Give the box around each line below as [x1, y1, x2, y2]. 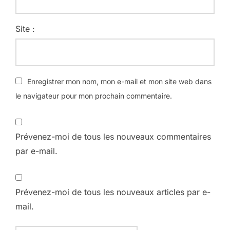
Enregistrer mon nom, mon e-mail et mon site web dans [27, 76, 212, 86]
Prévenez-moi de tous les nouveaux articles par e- [15, 186, 210, 197]
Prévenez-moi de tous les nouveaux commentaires [15, 131, 211, 142]
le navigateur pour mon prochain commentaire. [15, 91, 172, 100]
